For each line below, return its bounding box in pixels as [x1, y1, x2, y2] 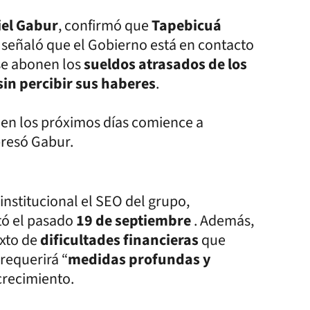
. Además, [194, 210, 254, 232]
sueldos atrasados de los [84, 53, 247, 76]
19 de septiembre [76, 210, 194, 232]
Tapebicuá [152, 15, 221, 37]
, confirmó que [58, 15, 152, 37]
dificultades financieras [40, 229, 199, 252]
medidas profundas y [68, 248, 210, 271]
